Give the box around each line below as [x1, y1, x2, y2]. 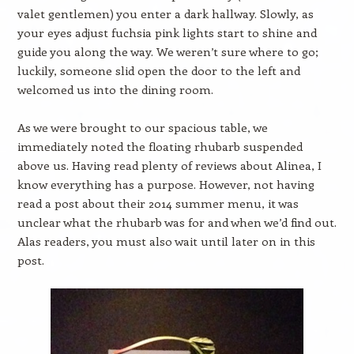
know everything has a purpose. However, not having [17, 176, 314, 192]
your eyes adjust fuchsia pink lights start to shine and [17, 24, 317, 40]
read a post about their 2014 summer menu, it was [17, 195, 299, 211]
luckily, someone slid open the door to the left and [17, 62, 300, 78]
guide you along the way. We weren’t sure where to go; [17, 43, 318, 59]
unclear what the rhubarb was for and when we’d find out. [17, 214, 337, 230]
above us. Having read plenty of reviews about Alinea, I [17, 157, 322, 173]
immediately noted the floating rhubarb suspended [17, 138, 303, 154]
